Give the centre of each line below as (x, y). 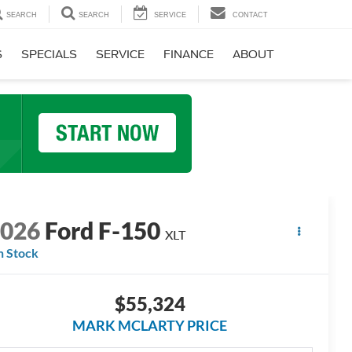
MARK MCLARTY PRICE (150, 326)
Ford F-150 (103, 231)
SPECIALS (49, 55)
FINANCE (189, 55)
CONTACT (250, 15)
